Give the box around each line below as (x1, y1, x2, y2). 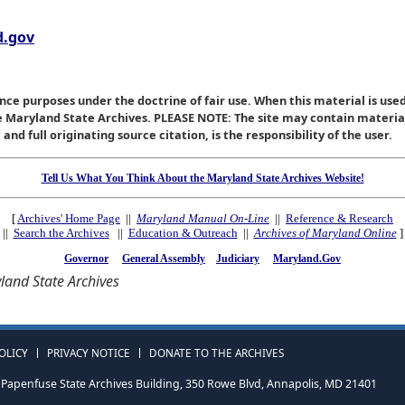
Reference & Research (286, 211, 393, 225)
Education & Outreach (127, 225, 238, 240)
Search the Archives (13, 225, 109, 240)
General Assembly (122, 251, 205, 265)
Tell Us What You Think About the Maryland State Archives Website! (41, 171, 364, 184)
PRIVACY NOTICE (47, 345, 130, 361)
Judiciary (216, 251, 259, 265)
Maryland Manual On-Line (137, 211, 269, 225)
